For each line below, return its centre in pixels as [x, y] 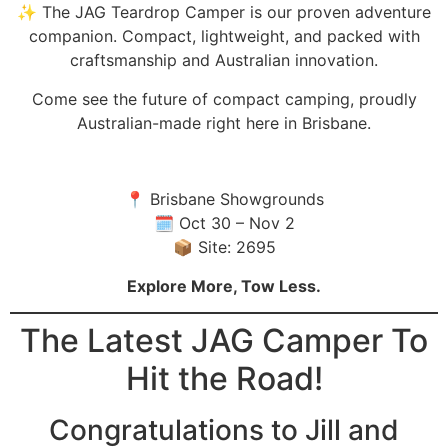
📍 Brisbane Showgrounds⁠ [224, 199]
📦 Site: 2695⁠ [224, 247]
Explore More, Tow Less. [224, 285]
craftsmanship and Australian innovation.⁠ [224, 60]
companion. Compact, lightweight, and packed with [224, 36]
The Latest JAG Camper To [224, 341]
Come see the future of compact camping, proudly [224, 98]
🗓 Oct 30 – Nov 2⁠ [224, 223]
